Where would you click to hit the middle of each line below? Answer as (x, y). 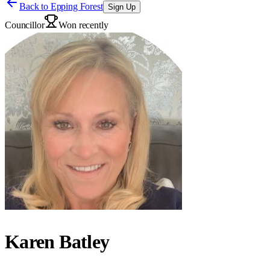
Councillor (25, 25)
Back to (35, 6)
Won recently (83, 25)
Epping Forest (77, 6)
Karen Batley (57, 242)
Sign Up (121, 7)
